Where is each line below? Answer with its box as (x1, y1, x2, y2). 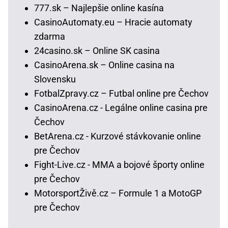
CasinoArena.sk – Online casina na (34, 60, 175, 71)
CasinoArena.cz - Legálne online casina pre (34, 102, 208, 113)
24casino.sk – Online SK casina (34, 45, 160, 56)
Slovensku (34, 74, 76, 85)
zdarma (34, 31, 65, 42)
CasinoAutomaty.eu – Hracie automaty (34, 17, 192, 28)
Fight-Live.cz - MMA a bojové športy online (34, 159, 205, 170)
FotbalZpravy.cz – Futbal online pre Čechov (34, 88, 209, 99)
